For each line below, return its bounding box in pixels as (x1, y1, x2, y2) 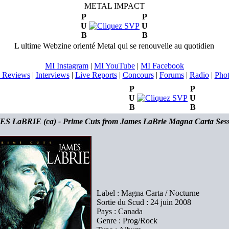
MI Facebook (141, 61, 184, 70)
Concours (122, 71, 154, 79)
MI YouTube (94, 61, 135, 70)
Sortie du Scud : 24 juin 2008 (97, 198, 191, 207)
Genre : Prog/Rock (97, 216, 157, 225)
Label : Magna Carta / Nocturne (97, 189, 199, 197)
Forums (159, 71, 184, 79)
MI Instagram (45, 61, 88, 70)
